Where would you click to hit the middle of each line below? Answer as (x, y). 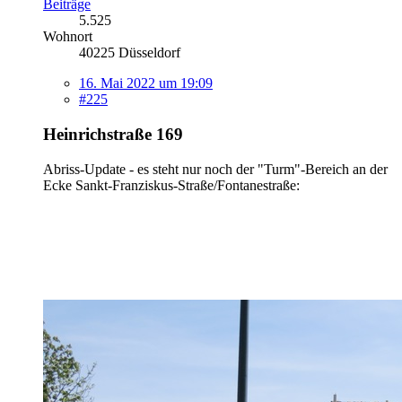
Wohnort (68, 37)
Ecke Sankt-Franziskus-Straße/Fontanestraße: (171, 185)
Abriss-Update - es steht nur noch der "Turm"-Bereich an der (215, 169)
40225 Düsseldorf (130, 53)
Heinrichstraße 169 (113, 134)
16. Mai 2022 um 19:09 (146, 83)
